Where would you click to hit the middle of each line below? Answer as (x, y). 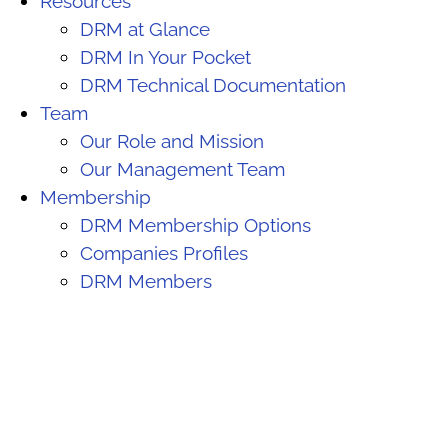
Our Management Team (182, 168)
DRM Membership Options (195, 224)
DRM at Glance (145, 28)
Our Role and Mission (172, 140)
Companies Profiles (164, 252)
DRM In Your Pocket (168, 56)
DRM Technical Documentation (215, 84)
